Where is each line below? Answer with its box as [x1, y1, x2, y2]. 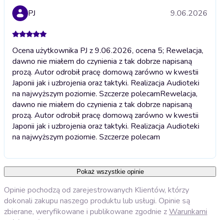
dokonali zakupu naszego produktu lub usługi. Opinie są [4, 195, 190, 206]
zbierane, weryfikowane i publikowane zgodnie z [4, 206, 169, 217]
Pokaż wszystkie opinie [76, 167, 144, 175]
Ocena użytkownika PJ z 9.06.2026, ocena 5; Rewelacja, [12, 45, 203, 56]
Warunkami [169, 206, 207, 217]
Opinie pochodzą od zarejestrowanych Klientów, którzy [4, 184, 189, 195]
